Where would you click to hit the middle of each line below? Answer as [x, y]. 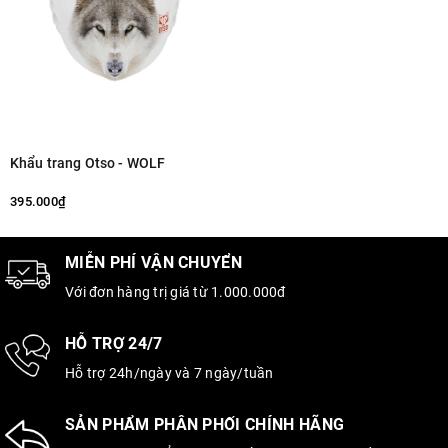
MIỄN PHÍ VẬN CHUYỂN [154, 263]
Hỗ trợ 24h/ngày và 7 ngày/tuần [169, 373]
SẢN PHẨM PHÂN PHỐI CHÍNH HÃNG [205, 425]
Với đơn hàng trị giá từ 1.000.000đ [175, 292]
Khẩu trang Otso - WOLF [88, 163]
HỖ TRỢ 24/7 [114, 344]
